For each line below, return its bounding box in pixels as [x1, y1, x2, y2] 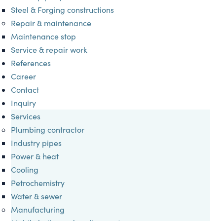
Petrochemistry [11, 177, 65, 188]
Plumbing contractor [11, 124, 85, 135]
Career [11, 71, 37, 81]
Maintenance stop [11, 31, 76, 41]
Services [11, 110, 41, 121]
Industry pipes [11, 137, 62, 148]
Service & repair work [11, 44, 88, 55]
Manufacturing [11, 204, 65, 215]
